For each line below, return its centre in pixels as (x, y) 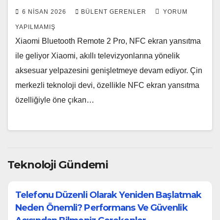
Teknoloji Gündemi (58, 165)
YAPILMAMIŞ (35, 27)
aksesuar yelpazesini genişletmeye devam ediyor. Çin (109, 70)
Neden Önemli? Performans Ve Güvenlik (101, 207)
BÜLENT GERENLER (115, 12)
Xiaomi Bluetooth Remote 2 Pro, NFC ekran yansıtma (108, 41)
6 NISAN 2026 (45, 12)
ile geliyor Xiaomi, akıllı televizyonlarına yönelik (97, 55)
